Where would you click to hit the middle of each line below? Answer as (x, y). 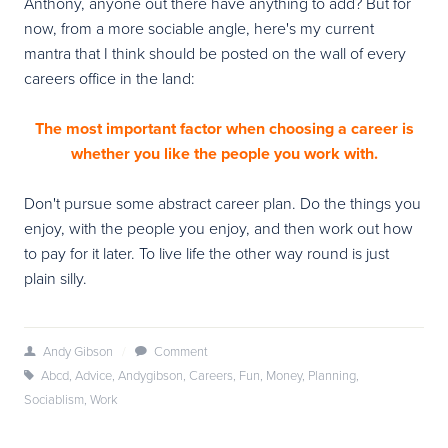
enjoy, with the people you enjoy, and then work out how (218, 227)
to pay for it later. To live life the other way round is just (206, 252)
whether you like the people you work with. (224, 153)
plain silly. (55, 277)
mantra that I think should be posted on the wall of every (215, 52)
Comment (180, 350)
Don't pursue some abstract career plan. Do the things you (222, 202)
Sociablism (54, 398)
